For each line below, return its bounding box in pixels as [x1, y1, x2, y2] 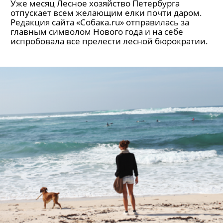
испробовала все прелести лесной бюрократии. [10, 35, 208, 47]
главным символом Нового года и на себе [10, 26, 183, 37]
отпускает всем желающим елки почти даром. [10, 7, 202, 18]
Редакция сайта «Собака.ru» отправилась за [10, 16, 189, 28]
